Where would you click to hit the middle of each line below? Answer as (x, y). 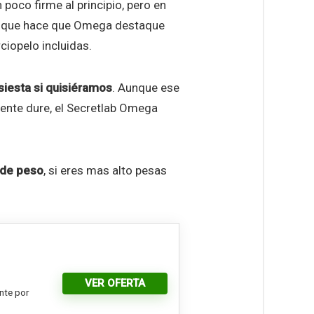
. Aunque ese (146, 87)
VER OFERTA (115, 283)
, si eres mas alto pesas (105, 170)
